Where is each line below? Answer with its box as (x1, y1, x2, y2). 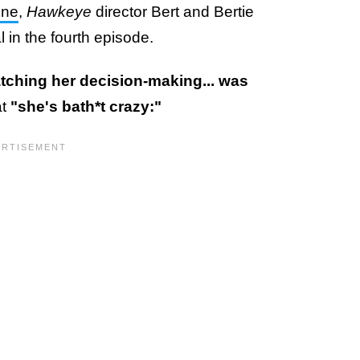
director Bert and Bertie (96, 2, 254, 20)
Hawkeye (27, 2, 96, 20)
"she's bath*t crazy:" (10, 97, 162, 115)
